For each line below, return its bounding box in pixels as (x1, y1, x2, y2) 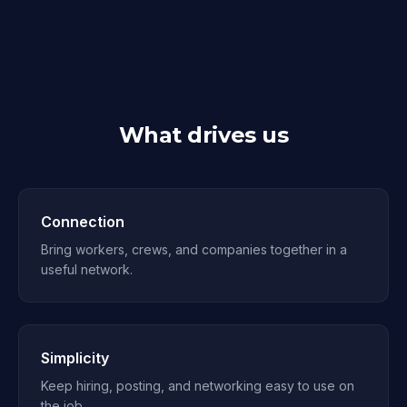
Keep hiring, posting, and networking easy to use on (41, 378, 354, 393)
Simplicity (41, 349, 109, 367)
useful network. (41, 262, 133, 277)
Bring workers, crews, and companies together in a (41, 242, 347, 257)
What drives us (118, 122, 289, 148)
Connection (41, 213, 124, 231)
